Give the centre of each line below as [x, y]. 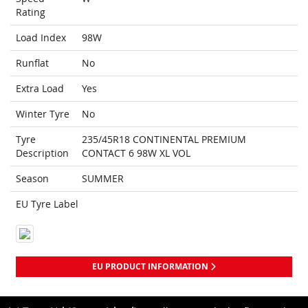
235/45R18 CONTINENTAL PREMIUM [164, 140]
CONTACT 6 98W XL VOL [136, 153]
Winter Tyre [43, 114]
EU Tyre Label [47, 204]
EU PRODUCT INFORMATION [151, 267]
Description [42, 153]
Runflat [32, 63]
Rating [31, 12]
